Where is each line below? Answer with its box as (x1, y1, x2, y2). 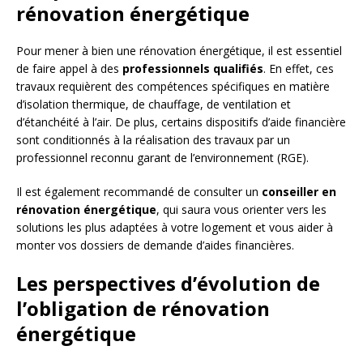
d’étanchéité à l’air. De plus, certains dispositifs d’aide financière (16, 114, 346, 130)
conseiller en (262, 184, 336, 200)
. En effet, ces (263, 61, 334, 77)
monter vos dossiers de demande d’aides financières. (16, 237, 294, 254)
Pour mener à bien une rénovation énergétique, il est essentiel (16, 43, 342, 59)
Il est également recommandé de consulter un (16, 184, 262, 200)
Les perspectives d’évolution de (16, 270, 320, 297)
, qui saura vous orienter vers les (156, 202, 327, 218)
